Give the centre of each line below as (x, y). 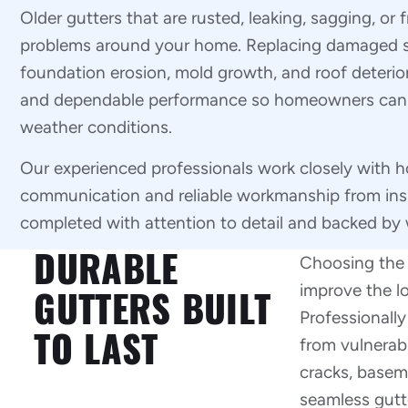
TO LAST (96, 350)
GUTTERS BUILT (153, 310)
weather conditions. (97, 127)
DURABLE (106, 270)
